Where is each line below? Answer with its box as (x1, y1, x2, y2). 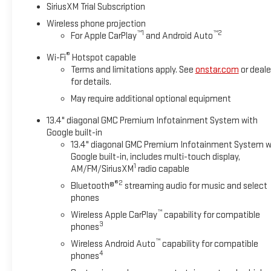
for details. (70, 76, 111, 88)
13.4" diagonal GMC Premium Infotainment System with (46, 115, 258, 127)
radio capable (135, 163, 189, 175)
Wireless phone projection (46, 18, 146, 30)
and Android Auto (143, 30, 213, 42)
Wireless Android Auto (70, 238, 155, 250)
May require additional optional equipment (70, 93, 231, 105)
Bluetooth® (70, 180, 114, 192)
